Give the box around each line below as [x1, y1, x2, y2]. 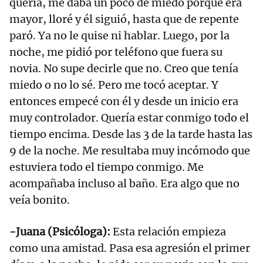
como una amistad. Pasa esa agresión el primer [9, 241, 250, 255]
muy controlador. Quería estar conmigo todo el [9, 111, 249, 125]
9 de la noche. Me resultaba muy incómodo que [9, 144, 250, 158]
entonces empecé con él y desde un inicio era [9, 95, 238, 109]
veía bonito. [9, 193, 70, 207]
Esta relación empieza [110, 225, 226, 239]
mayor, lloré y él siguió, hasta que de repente [9, 12, 239, 26]
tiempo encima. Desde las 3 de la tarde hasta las [9, 127, 252, 141]
